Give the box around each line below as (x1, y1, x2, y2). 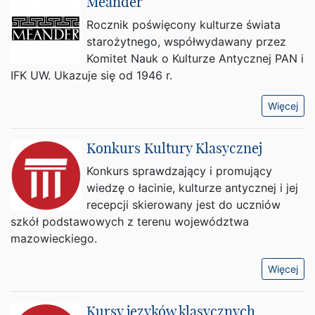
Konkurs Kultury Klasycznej (86, 139, 262, 157)
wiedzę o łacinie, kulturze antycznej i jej (86, 181, 298, 195)
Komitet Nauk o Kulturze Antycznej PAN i (86, 51, 304, 65)
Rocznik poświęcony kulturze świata (86, 18, 281, 32)
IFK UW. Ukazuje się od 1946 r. (11, 68, 172, 82)
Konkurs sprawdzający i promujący (86, 164, 272, 178)
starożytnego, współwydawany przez (86, 34, 286, 49)
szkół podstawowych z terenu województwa (11, 214, 249, 229)
